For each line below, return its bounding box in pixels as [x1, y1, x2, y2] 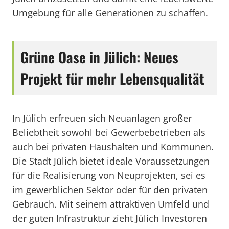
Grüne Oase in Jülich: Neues [20, 47, 178, 67]
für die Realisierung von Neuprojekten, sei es [12, 169, 205, 181]
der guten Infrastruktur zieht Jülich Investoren [12, 212, 207, 224]
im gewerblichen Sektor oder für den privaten [12, 184, 208, 196]
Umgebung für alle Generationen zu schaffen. [12, 7, 208, 19]
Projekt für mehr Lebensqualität [20, 68, 204, 89]
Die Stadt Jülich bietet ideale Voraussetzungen [12, 155, 210, 167]
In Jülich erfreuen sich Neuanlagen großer [12, 112, 192, 124]
